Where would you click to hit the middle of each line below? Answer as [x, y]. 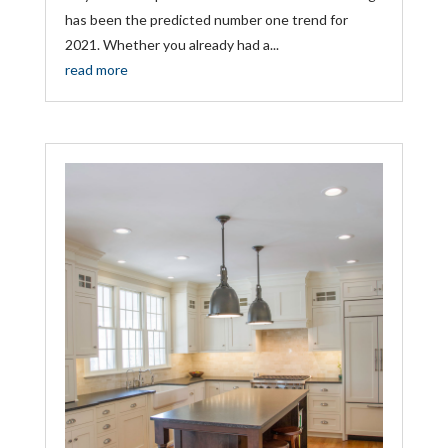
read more [96, 70]
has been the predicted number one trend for [206, 20]
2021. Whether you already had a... [171, 45]
